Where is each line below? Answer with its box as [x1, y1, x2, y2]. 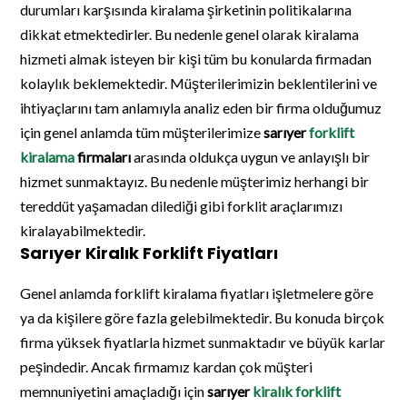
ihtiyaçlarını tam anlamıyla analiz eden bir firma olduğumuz [20, 98, 382, 116]
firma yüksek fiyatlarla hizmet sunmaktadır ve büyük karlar [20, 333, 386, 351]
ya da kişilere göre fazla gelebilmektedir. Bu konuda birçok [20, 308, 385, 326]
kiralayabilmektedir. [20, 221, 146, 239]
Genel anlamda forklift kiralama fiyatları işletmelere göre [20, 283, 374, 302]
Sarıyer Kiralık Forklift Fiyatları [20, 241, 279, 264]
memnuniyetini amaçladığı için [20, 382, 208, 400]
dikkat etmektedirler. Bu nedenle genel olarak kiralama [20, 25, 360, 43]
